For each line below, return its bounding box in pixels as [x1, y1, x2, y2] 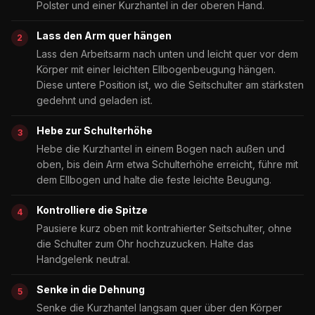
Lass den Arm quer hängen [37, 29, 172, 41]
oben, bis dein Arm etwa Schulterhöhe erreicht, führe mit [37, 157, 298, 170]
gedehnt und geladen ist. [37, 94, 153, 106]
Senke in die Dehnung [37, 283, 145, 295]
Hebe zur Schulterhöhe [37, 124, 153, 136]
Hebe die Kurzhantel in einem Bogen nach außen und [37, 142, 285, 155]
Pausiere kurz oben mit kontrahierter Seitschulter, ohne [37, 221, 292, 234]
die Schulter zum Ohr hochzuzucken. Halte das [37, 237, 254, 250]
